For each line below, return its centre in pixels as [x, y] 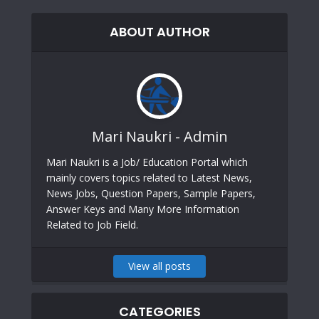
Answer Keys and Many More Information [143, 209]
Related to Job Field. [92, 225]
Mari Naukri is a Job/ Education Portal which [147, 162]
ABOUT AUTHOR [159, 32]
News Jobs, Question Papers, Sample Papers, [151, 193]
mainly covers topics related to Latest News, [149, 178]
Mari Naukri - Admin [159, 136]
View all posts [159, 266]
